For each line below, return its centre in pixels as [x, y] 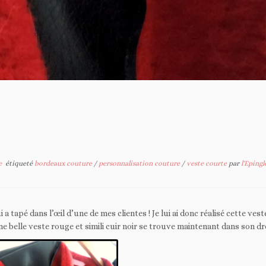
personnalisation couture [140, 163]
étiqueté [19, 163]
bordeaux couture [64, 163]
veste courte [208, 163]
